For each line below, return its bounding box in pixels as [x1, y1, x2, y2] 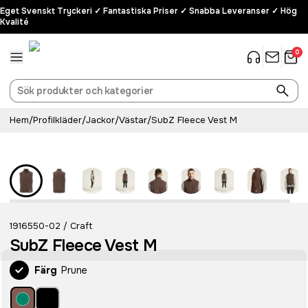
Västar [119, 114, 147, 126]
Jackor [86, 114, 115, 126]
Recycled [22, 134, 58, 145]
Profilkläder [33, 114, 82, 126]
